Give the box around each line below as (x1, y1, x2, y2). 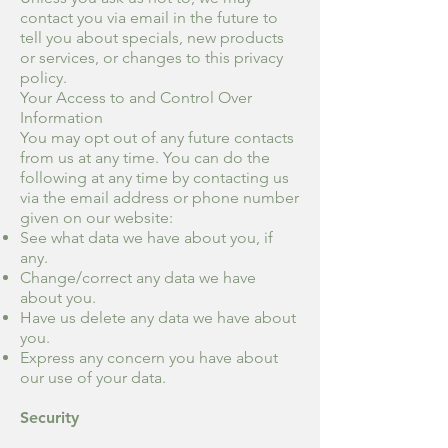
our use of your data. (20, 367, 166, 387)
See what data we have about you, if (20, 227, 273, 247)
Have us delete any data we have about (20, 307, 296, 327)
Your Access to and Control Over (20, 87, 252, 107)
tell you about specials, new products (20, 27, 284, 47)
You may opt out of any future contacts (20, 127, 294, 147)
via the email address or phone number (20, 187, 299, 207)
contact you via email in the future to (20, 7, 278, 27)
